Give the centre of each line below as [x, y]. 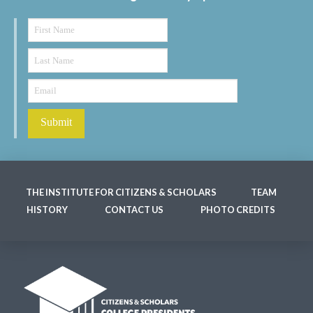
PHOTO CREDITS [238, 210]
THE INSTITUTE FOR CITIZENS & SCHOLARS [121, 192]
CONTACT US [134, 210]
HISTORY [48, 210]
